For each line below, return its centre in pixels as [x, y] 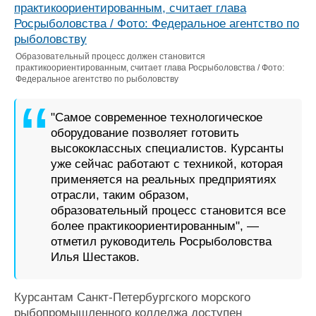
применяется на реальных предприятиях [164, 180]
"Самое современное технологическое [157, 117]
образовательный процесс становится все [168, 211]
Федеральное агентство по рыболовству [97, 79]
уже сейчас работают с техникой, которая [167, 164]
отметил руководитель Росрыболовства [161, 242]
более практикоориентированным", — [155, 226]
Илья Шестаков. [95, 257]
